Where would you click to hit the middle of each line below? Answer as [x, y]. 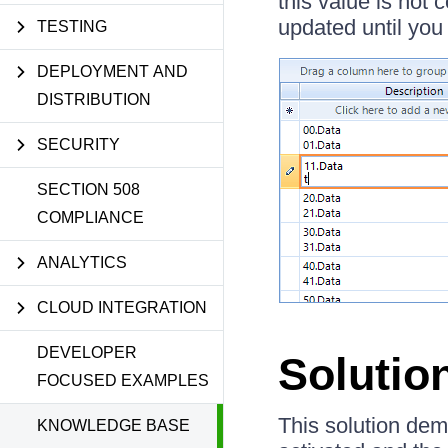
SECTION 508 [88, 189]
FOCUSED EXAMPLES [123, 380]
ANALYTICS [82, 262]
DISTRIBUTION [94, 99]
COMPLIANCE [90, 217]
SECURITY [78, 144]
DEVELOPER [87, 352]
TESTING [72, 26]
